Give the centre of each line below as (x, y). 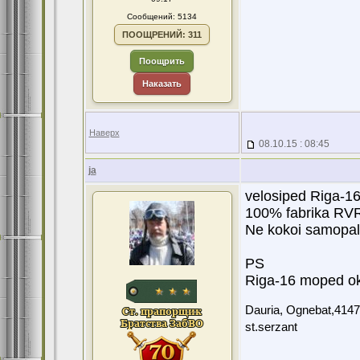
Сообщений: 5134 (162, 16)
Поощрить (162, 61)
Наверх (104, 133)
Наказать (162, 84)
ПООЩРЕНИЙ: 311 (162, 35)
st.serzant (271, 327)
